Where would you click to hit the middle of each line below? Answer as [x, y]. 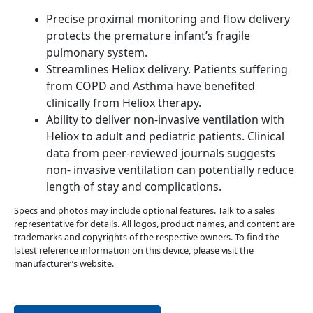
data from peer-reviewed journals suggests [160, 153]
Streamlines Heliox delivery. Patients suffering [167, 69]
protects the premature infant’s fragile [148, 35]
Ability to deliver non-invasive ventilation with [165, 119]
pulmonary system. [96, 52]
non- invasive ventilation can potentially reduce [170, 169]
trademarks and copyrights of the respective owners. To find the [147, 236]
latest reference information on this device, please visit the [134, 250]
